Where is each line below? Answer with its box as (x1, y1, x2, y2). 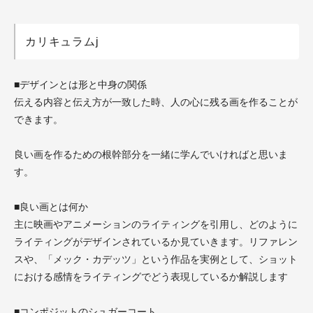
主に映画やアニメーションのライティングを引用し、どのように (14, 219, 298, 230)
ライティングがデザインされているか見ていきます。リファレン (14, 236, 298, 247)
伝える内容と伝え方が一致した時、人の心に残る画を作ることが (14, 96, 298, 108)
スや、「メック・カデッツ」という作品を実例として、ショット (14, 254, 298, 265)
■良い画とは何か (14, 201, 88, 212)
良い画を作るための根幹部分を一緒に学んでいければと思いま (14, 149, 288, 160)
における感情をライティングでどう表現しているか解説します (14, 271, 288, 282)
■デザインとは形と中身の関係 (14, 79, 147, 90)
